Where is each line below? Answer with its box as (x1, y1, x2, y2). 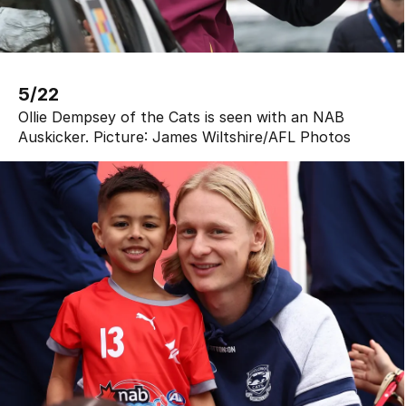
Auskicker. (18, 128, 89, 147)
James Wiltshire (152, 128, 263, 147)
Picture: (89, 128, 152, 147)
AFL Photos (268, 128, 351, 147)
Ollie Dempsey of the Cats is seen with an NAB (18, 108, 344, 127)
